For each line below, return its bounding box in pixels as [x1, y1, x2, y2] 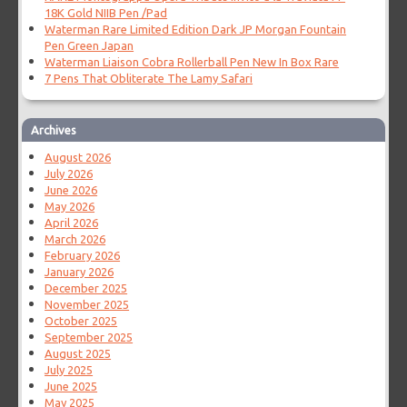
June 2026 [45, 184, 98, 197]
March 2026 [45, 233, 106, 246]
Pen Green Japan [45, 39, 134, 53]
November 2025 [45, 298, 130, 312]
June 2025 [45, 380, 98, 393]
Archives [31, 124, 77, 137]
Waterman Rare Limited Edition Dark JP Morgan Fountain [45, 23, 347, 36]
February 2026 [45, 249, 121, 263]
